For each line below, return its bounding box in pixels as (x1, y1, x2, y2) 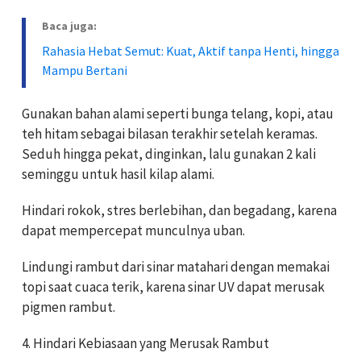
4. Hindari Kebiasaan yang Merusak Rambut (22, 334, 269, 353)
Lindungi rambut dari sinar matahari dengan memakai (22, 258, 330, 276)
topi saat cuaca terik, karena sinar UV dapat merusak (22, 278, 325, 297)
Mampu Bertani (42, 62, 127, 79)
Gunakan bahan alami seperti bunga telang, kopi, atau (22, 105, 334, 123)
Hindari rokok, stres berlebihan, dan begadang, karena (22, 201, 337, 220)
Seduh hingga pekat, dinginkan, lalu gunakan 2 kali (22, 145, 316, 164)
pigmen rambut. (22, 298, 115, 317)
